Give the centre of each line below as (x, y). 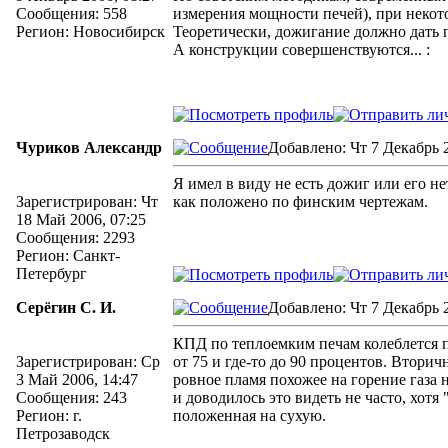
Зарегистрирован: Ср (88, 361)
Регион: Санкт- (68, 255)
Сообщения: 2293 (75, 237)
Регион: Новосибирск (90, 31)
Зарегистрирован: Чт (87, 201)
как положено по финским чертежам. (300, 201)
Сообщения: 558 (71, 13)
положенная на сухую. (249, 415)
